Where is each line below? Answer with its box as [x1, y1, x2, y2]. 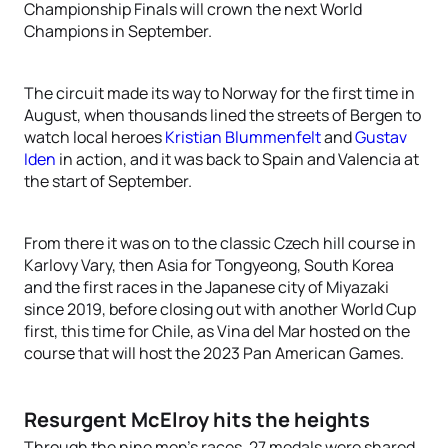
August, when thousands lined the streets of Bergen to [24, 104, 421, 126]
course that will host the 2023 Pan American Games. [24, 342, 404, 364]
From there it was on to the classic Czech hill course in [24, 232, 416, 254]
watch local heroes [24, 126, 165, 148]
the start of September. [24, 170, 192, 192]
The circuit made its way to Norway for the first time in [24, 82, 415, 104]
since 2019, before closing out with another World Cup [24, 298, 416, 320]
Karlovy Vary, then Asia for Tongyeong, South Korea [24, 254, 394, 276]
